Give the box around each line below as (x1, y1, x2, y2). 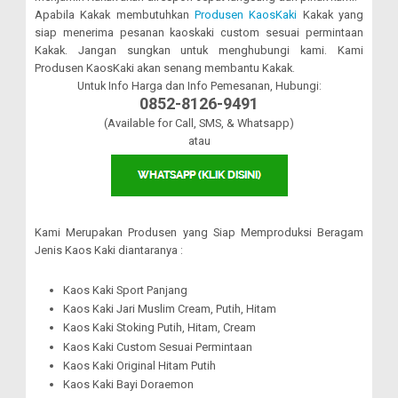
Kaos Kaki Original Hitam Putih (63, 358, 217, 372)
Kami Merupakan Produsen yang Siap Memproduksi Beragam (35, 225, 363, 239)
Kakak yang (297, 7, 364, 21)
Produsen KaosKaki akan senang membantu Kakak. (35, 60, 295, 75)
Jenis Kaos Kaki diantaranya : (35, 243, 183, 257)
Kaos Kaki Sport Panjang (63, 283, 188, 297)
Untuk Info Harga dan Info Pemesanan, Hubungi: (76, 78, 322, 92)
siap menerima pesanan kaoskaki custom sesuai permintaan (35, 25, 363, 39)
